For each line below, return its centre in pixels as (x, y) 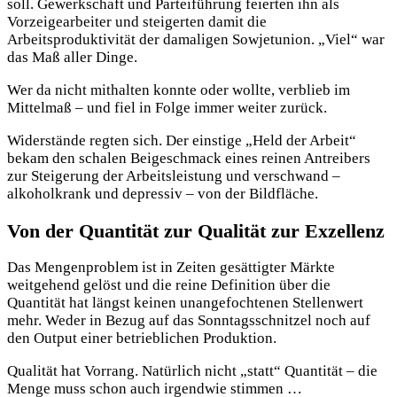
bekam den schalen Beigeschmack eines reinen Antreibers (189, 159)
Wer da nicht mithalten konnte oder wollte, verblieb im (179, 90)
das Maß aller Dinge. (72, 58)
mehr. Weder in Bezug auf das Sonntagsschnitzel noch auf (189, 320)
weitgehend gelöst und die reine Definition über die (169, 284)
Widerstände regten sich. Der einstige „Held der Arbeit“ (182, 141)
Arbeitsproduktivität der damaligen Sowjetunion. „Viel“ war (196, 40)
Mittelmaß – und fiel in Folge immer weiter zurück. (167, 108)
